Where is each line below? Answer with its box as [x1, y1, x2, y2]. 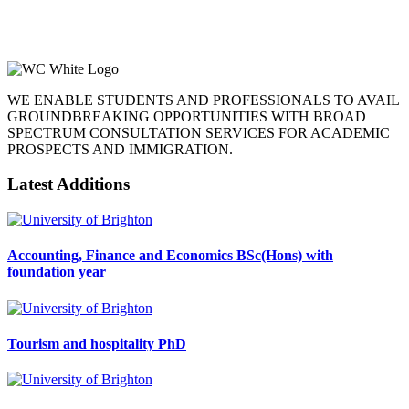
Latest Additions [7, 174, 130, 194]
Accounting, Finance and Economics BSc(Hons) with [7, 247, 333, 264]
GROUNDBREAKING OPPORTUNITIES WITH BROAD [7, 108, 366, 124]
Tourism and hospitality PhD [7, 335, 186, 351]
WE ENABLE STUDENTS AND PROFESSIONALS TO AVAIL [7, 91, 399, 108]
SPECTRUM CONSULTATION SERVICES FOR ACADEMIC [7, 124, 390, 141]
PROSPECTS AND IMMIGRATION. [7, 141, 233, 157]
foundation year [7, 264, 106, 280]
